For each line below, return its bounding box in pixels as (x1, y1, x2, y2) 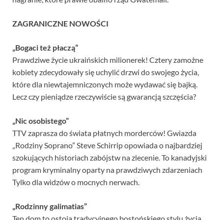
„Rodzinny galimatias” (12, 201, 87, 211)
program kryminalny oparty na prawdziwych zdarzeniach (12, 165, 202, 175)
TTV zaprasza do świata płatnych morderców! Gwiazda (12, 128, 196, 138)
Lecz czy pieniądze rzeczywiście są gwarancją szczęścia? (12, 92, 196, 102)
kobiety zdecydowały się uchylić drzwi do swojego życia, (12, 67, 199, 77)
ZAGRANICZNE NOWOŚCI (12, 19, 109, 28)
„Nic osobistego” (12, 116, 69, 126)
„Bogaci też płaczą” (12, 43, 78, 53)
